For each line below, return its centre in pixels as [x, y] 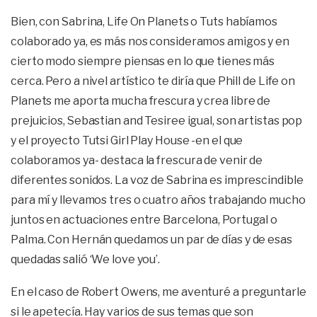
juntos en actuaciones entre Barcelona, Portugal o [144, 220]
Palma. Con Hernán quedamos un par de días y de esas [151, 240]
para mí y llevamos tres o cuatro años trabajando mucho [158, 200]
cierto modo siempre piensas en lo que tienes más [143, 62]
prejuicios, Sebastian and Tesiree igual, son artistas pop [157, 121]
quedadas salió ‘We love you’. [86, 260]
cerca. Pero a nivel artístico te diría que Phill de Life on [153, 81]
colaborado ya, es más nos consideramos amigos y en [150, 42]
